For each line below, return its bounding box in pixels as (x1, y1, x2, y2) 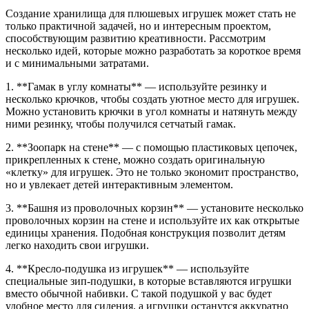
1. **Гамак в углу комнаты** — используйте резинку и (6, 80, 267, 92)
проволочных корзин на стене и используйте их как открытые (6, 214, 299, 226)
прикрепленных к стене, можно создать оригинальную (6, 153, 265, 166)
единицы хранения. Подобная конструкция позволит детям (6, 226, 286, 239)
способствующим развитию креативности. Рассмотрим (6, 32, 266, 44)
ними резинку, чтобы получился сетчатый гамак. (6, 117, 236, 130)
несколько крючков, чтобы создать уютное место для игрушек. (6, 92, 299, 105)
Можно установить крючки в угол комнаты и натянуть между (6, 105, 297, 117)
